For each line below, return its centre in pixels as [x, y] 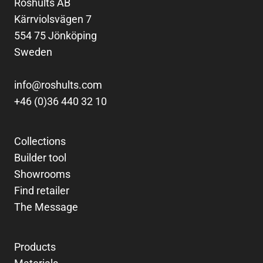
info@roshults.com [58, 85]
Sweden [33, 52]
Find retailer [42, 190]
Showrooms [42, 174]
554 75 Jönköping [55, 35]
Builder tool [40, 157]
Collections [40, 141]
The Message [46, 207]
